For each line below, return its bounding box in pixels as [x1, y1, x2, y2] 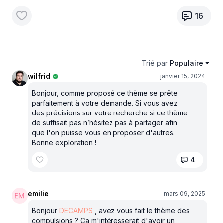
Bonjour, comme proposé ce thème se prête [32, 89, 178, 97]
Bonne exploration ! [32, 138, 96, 147]
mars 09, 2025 [164, 190, 205, 197]
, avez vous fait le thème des [93, 206, 190, 215]
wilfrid [28, 72, 50, 80]
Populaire [170, 59, 203, 67]
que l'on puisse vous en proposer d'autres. [32, 128, 175, 137]
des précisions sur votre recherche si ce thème [32, 109, 188, 117]
